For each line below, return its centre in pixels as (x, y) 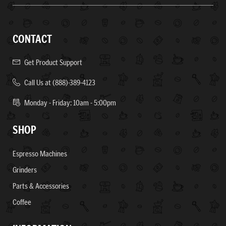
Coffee (22, 202)
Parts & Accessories (41, 186)
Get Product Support (53, 63)
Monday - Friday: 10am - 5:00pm (70, 103)
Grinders (25, 169)
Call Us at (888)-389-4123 (60, 83)
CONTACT (32, 39)
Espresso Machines (40, 153)
